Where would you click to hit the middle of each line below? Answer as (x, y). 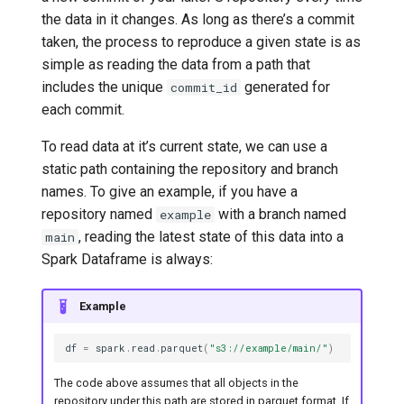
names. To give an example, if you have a (170, 192)
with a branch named (280, 214)
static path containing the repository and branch (190, 169)
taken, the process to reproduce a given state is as (201, 42)
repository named (99, 214)
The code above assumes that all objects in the (176, 382)
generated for (285, 87)
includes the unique (104, 87)
